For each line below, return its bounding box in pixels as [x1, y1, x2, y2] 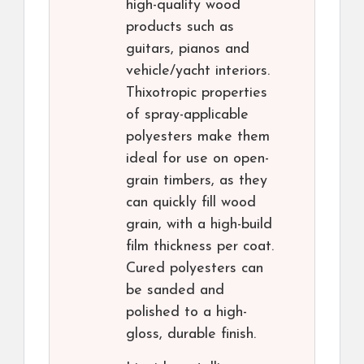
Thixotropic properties [126, 85, 267, 102]
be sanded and [126, 283, 224, 299]
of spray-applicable [126, 107, 249, 123]
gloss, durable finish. [126, 327, 256, 343]
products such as [126, 19, 234, 36]
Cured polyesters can [126, 261, 263, 277]
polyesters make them [126, 129, 270, 145]
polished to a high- [126, 305, 247, 321]
